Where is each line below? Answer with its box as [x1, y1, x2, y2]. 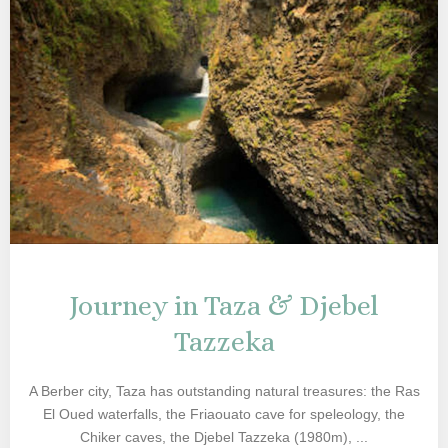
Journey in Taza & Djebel [69, 290, 379, 322]
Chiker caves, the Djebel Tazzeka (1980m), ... [80, 429, 368, 445]
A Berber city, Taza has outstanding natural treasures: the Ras [28, 383, 420, 399]
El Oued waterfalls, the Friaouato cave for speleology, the [43, 406, 405, 422]
